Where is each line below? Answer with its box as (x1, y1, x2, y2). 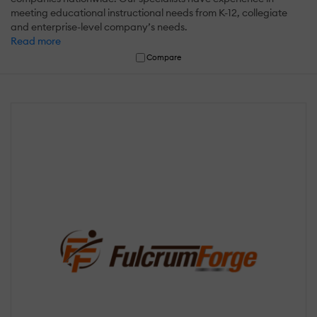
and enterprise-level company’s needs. (11, 20, 188, 33)
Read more (11, 34, 61, 47)
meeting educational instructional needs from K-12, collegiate (11, 6, 287, 19)
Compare (146, 52, 182, 62)
